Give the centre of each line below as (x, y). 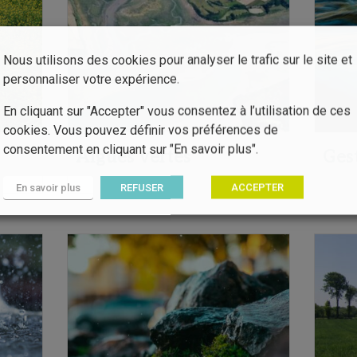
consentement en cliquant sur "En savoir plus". (131, 149)
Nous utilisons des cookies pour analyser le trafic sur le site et (178, 59)
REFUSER (142, 187)
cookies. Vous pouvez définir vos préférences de (141, 129)
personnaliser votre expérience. (91, 78)
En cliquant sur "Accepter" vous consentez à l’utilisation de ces (177, 110)
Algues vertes (133, 157)
